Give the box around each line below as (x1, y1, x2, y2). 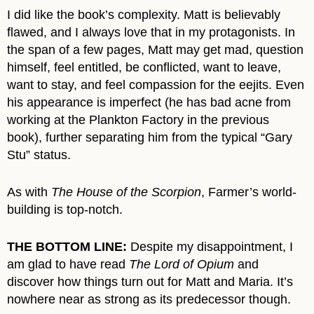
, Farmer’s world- (201, 184, 296, 199)
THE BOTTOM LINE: (7, 239, 127, 254)
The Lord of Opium (129, 257, 234, 271)
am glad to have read (7, 257, 129, 271)
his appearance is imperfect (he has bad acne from (7, 95, 291, 109)
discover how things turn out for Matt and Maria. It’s (7, 274, 293, 289)
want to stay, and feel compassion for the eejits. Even (7, 77, 304, 92)
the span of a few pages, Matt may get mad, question (7, 42, 303, 57)
